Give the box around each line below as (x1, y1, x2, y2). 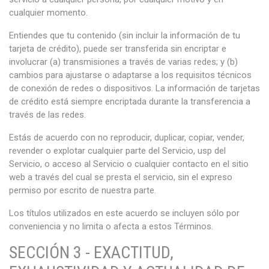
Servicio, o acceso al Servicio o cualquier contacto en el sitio (9, 159, 249, 169)
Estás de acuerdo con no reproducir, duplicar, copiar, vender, (9, 132, 244, 143)
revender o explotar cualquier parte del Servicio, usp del (9, 145, 226, 156)
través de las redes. (9, 109, 86, 120)
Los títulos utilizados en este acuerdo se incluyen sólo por (9, 208, 240, 219)
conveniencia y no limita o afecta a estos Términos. (9, 221, 213, 232)
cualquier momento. (9, 7, 88, 18)
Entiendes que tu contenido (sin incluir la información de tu (9, 30, 240, 41)
